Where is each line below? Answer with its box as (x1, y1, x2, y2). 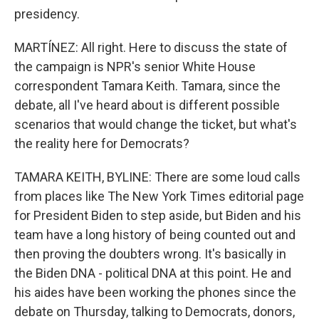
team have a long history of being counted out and (14, 227, 296, 242)
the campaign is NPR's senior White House (14, 59, 256, 74)
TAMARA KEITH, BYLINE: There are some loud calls (14, 169, 300, 184)
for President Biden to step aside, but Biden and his (14, 208, 301, 223)
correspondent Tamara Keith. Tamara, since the (14, 78, 281, 93)
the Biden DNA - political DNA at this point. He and (14, 266, 291, 281)
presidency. (14, 6, 80, 21)
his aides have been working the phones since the (14, 285, 296, 300)
